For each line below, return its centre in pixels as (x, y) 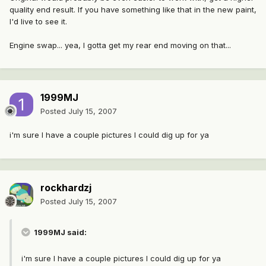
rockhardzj (66, 188)
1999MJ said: (59, 232)
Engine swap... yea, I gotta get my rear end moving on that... (120, 45)
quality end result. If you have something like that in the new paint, (133, 9)
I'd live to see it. (38, 21)
